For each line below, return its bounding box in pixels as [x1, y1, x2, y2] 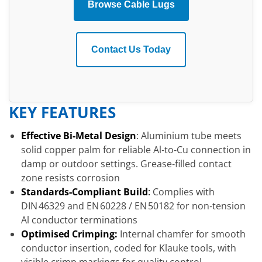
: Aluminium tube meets [136, 129, 242, 143]
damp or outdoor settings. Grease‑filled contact [20, 157, 232, 171]
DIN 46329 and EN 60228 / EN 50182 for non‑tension [20, 199, 246, 213]
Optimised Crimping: [20, 227, 118, 241]
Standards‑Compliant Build [20, 185, 148, 199]
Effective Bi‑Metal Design [20, 129, 136, 143]
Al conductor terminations [20, 213, 137, 227]
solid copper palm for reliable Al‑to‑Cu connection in [20, 143, 251, 157]
